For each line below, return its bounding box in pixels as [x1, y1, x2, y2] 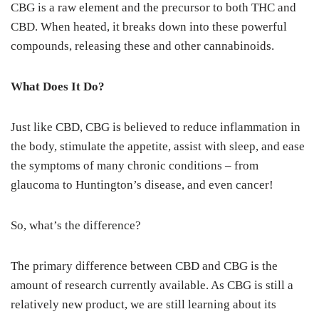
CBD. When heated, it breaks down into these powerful [11, 20, 287, 33]
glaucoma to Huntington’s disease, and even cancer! [11, 178, 273, 192]
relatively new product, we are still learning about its [11, 298, 276, 311]
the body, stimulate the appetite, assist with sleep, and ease [11, 140, 305, 153]
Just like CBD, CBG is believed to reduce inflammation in [11, 120, 300, 134]
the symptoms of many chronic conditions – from [11, 159, 258, 172]
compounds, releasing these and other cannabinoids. [11, 39, 274, 53]
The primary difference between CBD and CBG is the [11, 259, 278, 273]
